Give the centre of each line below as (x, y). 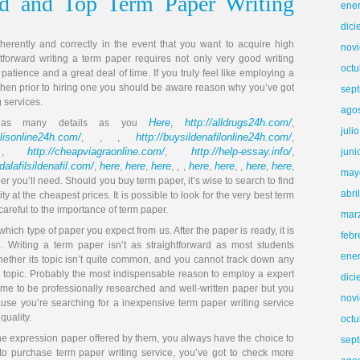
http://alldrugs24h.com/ (239, 123)
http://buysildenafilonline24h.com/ (214, 137)
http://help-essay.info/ (242, 151)
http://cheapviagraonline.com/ (96, 151)
